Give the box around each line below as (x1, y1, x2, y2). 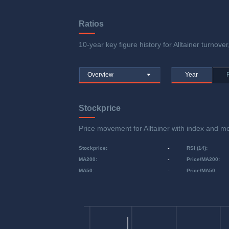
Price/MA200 (187, 156, 219, 163)
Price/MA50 (187, 168, 216, 174)
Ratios (79, 19, 104, 29)
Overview (87, 71, 113, 78)
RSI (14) (187, 145, 207, 151)
